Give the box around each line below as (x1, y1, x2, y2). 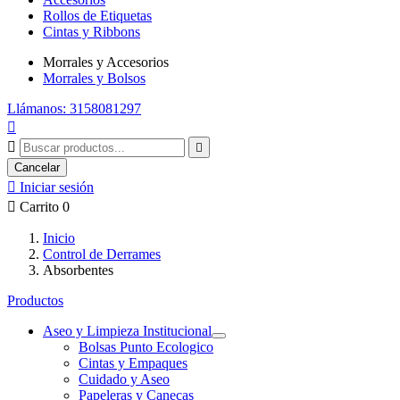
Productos (7, 293, 63, 308)
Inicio (43, 230, 75, 246)
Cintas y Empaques (79, 355, 187, 371)
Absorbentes (43, 262, 113, 278)
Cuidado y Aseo (79, 371, 170, 387)
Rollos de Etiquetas (43, 8, 152, 23)
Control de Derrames (43, 246, 161, 262)
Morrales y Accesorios (43, 54, 169, 70)
